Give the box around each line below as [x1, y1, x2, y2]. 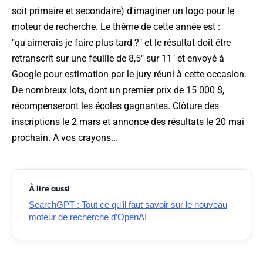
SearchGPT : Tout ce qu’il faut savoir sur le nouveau [29, 200, 227, 210]
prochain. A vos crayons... [12, 132, 118, 144]
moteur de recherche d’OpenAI [29, 212, 147, 222]
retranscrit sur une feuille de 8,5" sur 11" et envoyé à [12, 53, 224, 65]
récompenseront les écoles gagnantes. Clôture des [12, 100, 219, 112]
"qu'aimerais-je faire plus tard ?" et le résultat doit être [12, 37, 231, 49]
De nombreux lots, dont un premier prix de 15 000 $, [12, 85, 224, 96]
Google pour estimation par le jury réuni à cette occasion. [12, 69, 247, 80]
